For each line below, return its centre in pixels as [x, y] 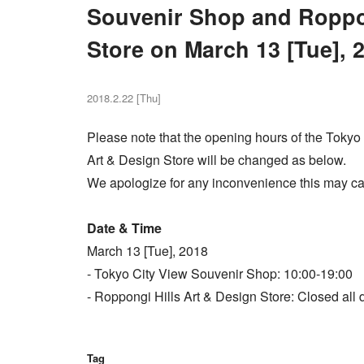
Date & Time [124, 227]
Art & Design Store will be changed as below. [216, 159]
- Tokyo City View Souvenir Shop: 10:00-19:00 [219, 273]
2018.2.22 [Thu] [123, 98]
